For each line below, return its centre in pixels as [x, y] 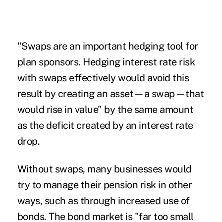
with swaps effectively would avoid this [103, 78]
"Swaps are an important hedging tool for [108, 46]
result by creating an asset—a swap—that [111, 93]
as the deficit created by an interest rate [105, 125]
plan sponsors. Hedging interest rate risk [106, 62]
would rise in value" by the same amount [105, 109]
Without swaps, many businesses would [104, 169]
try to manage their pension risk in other [105, 185]
